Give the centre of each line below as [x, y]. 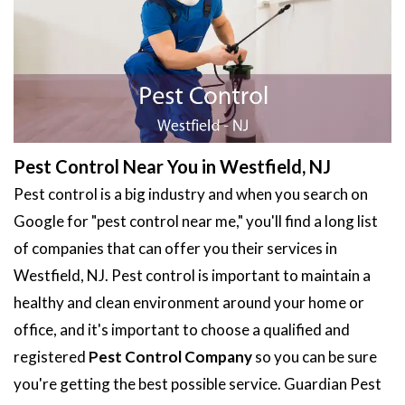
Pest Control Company [170, 356]
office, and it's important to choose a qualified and [182, 329]
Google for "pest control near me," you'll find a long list [196, 221]
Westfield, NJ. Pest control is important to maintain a [192, 275]
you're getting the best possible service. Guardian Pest [198, 383]
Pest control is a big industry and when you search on [191, 193]
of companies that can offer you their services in [175, 248]
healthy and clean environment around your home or [189, 302]
